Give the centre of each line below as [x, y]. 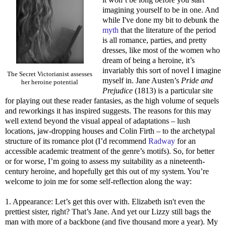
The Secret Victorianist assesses [50, 74]
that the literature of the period [167, 30]
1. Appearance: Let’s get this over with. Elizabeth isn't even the [105, 201]
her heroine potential [50, 82]
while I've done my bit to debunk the [160, 20]
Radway [162, 141]
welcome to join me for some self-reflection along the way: [98, 181]
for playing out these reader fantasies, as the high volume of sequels [112, 100]
